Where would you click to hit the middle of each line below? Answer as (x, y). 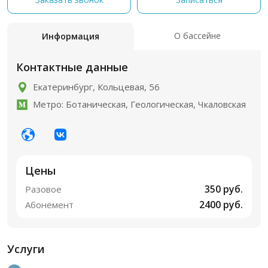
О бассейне (197, 36)
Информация (71, 36)
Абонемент (49, 205)
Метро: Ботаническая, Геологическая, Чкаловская (139, 104)
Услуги (26, 249)
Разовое (43, 189)
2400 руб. (221, 205)
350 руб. (224, 189)
